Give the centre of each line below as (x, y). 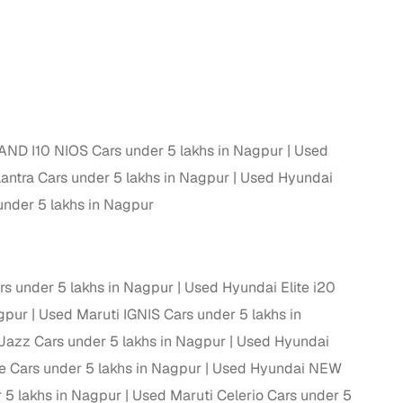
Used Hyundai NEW (277, 369)
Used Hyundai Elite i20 (260, 288)
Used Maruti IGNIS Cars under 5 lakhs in (170, 315)
